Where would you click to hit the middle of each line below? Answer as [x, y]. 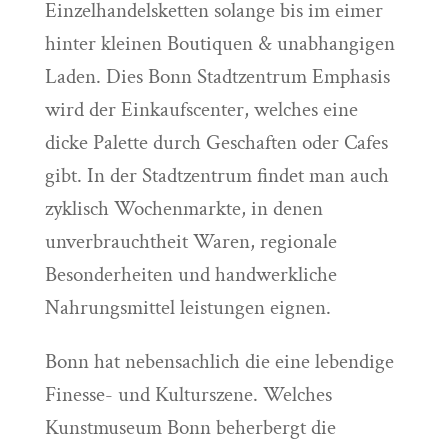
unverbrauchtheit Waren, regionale [190, 241]
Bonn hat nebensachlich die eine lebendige [219, 361]
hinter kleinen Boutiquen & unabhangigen [219, 43]
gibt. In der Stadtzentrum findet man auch [216, 175]
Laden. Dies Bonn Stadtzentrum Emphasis [217, 76]
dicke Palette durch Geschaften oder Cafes [216, 142]
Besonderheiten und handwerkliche [190, 274]
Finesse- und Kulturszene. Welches [188, 394]
